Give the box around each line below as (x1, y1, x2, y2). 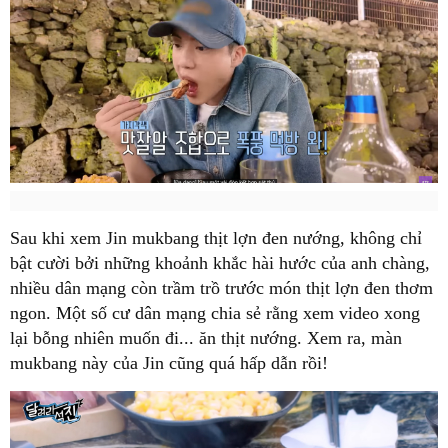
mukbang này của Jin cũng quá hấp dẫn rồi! (10, 352, 328, 373)
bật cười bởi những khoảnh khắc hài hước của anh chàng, (10, 252, 430, 273)
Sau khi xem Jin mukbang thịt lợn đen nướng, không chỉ (10, 227, 422, 248)
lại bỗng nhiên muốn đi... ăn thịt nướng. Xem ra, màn (10, 327, 402, 348)
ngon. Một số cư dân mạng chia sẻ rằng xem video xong (10, 302, 420, 323)
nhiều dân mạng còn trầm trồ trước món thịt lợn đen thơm (10, 277, 433, 298)
